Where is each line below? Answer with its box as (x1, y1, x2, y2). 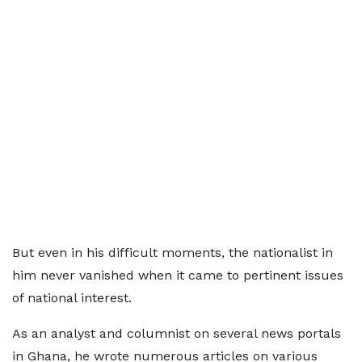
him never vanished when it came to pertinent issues (12, 267, 343, 283)
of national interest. (12, 290, 132, 305)
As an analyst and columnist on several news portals (12, 326, 341, 341)
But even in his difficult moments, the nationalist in (12, 245, 333, 260)
